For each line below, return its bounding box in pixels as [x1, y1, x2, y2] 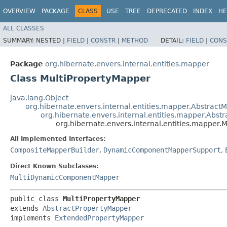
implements [10, 213, 55, 222]
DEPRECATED [147, 8, 187, 15]
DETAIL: [161, 36, 186, 44]
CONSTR [91, 36, 116, 44]
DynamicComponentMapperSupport [103, 145, 221, 154]
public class [10, 194, 63, 203]
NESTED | [36, 36, 67, 44]
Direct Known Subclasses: [10, 162, 99, 170]
